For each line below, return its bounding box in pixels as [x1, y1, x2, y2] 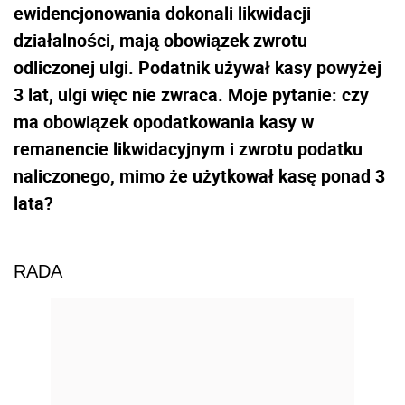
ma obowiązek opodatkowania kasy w [14, 108, 314, 134]
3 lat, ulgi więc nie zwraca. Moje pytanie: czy [14, 81, 369, 107]
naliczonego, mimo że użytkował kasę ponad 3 [14, 163, 385, 188]
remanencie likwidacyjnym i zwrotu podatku [14, 136, 363, 161]
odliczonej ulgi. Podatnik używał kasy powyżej [14, 54, 381, 80]
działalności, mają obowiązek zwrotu [14, 27, 307, 52]
